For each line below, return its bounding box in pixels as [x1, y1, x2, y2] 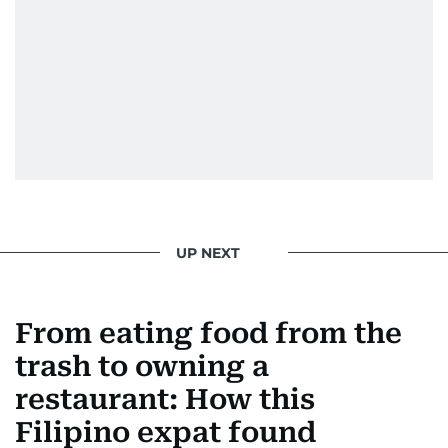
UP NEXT [176, 243, 240, 262]
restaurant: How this [15, 383, 315, 416]
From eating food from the [15, 317, 402, 350]
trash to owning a [15, 350, 269, 383]
